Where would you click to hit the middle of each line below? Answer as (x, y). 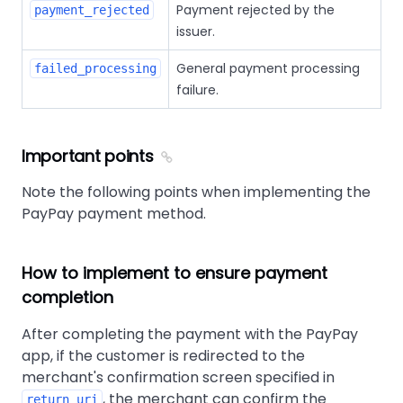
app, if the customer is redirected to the (163, 356)
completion (67, 297)
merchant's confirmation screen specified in (178, 377)
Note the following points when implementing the (196, 192)
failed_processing (95, 68)
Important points (88, 156)
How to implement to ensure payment (175, 273)
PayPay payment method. (114, 214)
